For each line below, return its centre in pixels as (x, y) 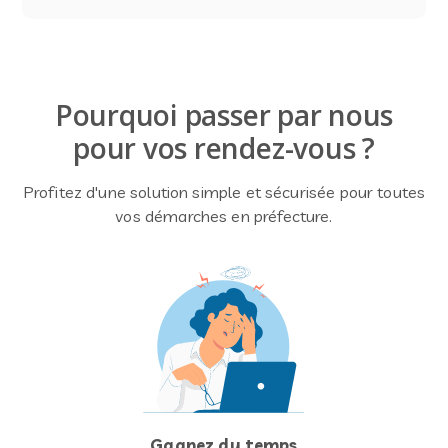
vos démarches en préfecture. (224, 216)
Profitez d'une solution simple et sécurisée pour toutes (224, 192)
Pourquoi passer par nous (224, 115)
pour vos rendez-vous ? (224, 148)
